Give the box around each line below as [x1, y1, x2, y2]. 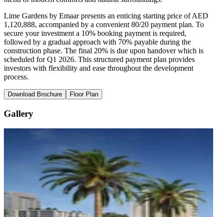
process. [4, 73, 29, 81]
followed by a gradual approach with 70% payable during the [4, 38, 191, 46]
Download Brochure [8, 91, 62, 98]
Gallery [4, 108, 33, 119]
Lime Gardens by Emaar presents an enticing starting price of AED [4, 12, 208, 20]
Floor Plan [70, 91, 98, 98]
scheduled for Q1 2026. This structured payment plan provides [4, 55, 195, 64]
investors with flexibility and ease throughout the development [4, 64, 193, 73]
